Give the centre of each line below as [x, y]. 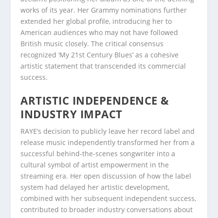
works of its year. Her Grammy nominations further [104, 10]
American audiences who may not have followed [100, 32]
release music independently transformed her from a [108, 143]
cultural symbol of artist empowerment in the [95, 165]
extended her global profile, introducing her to [96, 21]
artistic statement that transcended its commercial [103, 66]
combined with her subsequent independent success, [109, 199]
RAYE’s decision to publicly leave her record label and [108, 131]
